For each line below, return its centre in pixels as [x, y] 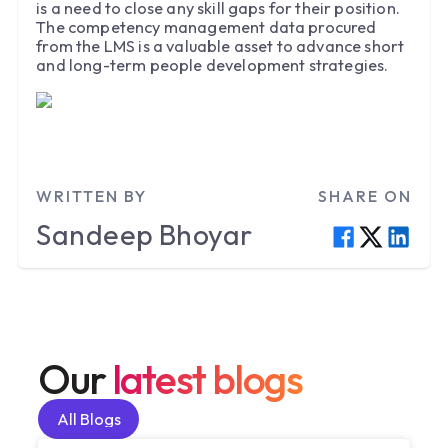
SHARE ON [364, 196]
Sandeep [95, 234]
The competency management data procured [206, 26]
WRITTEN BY [92, 196]
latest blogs [207, 379]
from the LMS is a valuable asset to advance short [220, 45]
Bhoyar [205, 234]
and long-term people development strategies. [212, 64]
